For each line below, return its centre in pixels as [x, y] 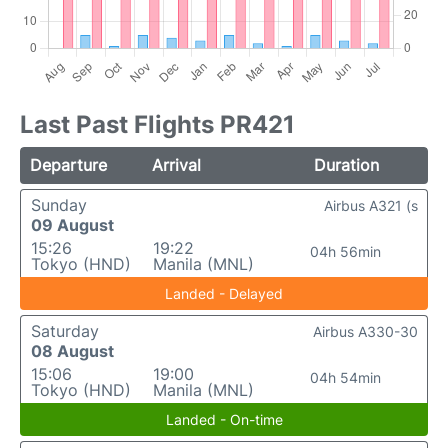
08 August [72, 351]
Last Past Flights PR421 [157, 125]
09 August [72, 225]
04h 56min [346, 252]
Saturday [65, 331]
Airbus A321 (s [371, 206]
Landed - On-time [224, 420]
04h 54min [346, 378]
